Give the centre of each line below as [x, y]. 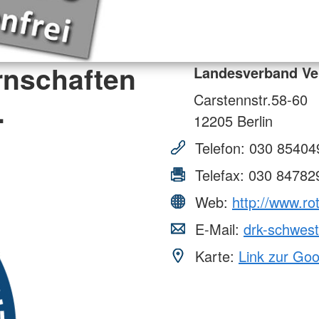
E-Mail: [217, 229]
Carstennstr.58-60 [251, 99]
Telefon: [220, 147]
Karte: [215, 256]
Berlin [253, 120]
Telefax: [220, 174]
